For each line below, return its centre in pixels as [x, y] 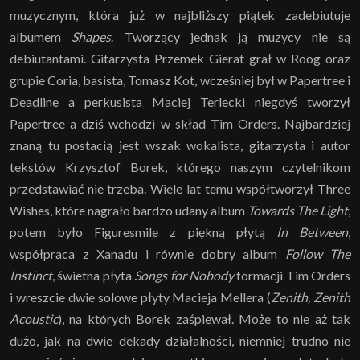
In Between [312, 231]
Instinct [31, 275]
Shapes [92, 36]
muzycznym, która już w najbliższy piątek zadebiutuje [180, 14]
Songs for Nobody [184, 275]
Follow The [317, 253]
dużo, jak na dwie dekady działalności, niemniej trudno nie [180, 340]
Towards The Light [298, 210]
